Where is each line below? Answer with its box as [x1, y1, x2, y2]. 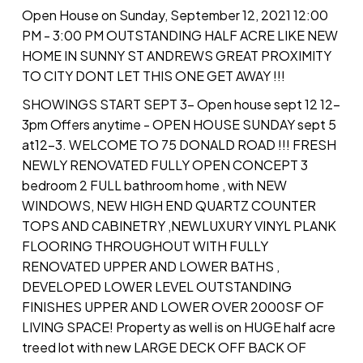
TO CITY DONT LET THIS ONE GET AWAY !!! [21, 67, 285, 85]
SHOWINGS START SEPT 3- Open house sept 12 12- [21, 96, 340, 113]
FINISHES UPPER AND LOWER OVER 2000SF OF [21, 298, 324, 316]
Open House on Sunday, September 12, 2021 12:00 [21, 6, 328, 24]
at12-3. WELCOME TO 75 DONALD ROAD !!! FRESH [21, 136, 336, 154]
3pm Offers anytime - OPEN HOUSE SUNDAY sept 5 [21, 116, 336, 134]
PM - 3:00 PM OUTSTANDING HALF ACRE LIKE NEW [21, 27, 338, 45]
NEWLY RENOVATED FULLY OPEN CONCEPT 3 [21, 156, 308, 174]
